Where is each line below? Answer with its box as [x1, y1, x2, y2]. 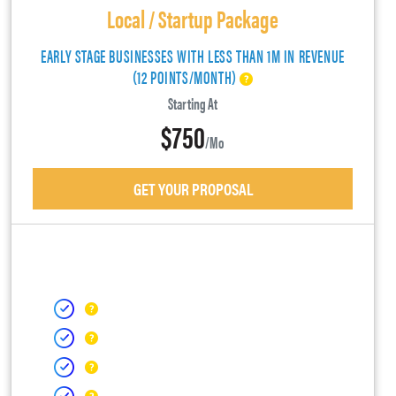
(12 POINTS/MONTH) [132, 64, 240, 90]
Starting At [168, 92, 217, 115]
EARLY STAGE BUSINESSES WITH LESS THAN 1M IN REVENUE [41, 42, 345, 69]
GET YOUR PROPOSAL [133, 178, 253, 201]
